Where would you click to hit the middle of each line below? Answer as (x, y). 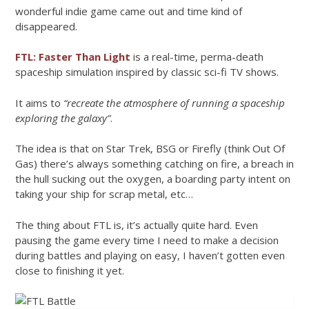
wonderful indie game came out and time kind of (129, 11)
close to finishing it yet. (70, 270)
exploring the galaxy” (63, 118)
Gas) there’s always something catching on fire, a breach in (154, 164)
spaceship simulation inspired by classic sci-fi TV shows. (147, 72)
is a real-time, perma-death (197, 57)
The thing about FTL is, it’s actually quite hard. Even (137, 225)
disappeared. (46, 26)
